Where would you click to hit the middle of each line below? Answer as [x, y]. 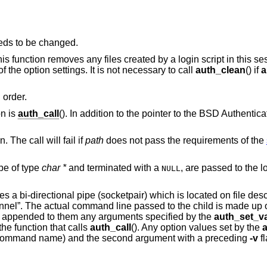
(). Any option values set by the [196, 227]
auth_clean [220, 70]
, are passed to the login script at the [212, 167]
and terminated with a [114, 167]
